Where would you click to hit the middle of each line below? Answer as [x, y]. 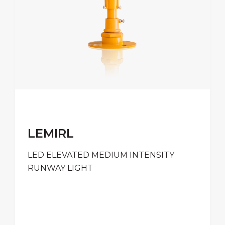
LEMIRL [51, 133]
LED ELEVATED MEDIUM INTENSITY [101, 155]
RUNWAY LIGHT [60, 168]
